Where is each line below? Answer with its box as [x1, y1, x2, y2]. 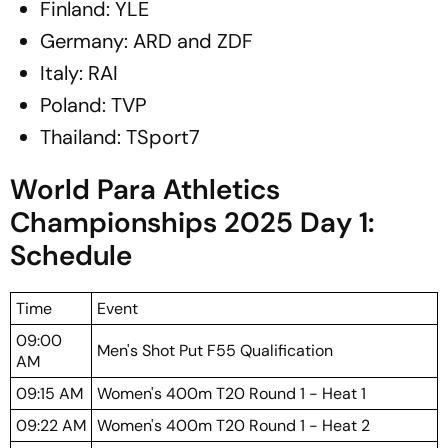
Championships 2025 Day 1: [10, 204, 374, 241]
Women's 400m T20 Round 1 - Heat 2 [97, 415, 370, 436]
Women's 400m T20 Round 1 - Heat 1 [97, 383, 366, 404]
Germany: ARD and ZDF [40, 28, 253, 54]
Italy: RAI [40, 60, 118, 86]
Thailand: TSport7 [40, 124, 200, 150]
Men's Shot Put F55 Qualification [97, 340, 333, 361]
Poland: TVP [40, 92, 147, 118]
